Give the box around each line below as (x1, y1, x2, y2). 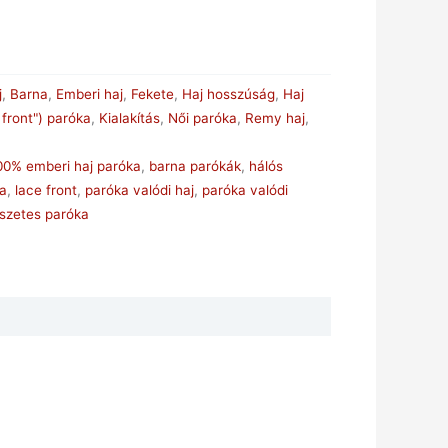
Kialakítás (99, 109, 161, 126)
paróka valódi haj (85, 181, 195, 198)
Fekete (131, 85, 175, 102)
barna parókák (149, 157, 242, 174)
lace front (15, 181, 78, 198)
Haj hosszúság (182, 85, 276, 102)
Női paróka (168, 109, 238, 126)
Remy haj (245, 109, 306, 126)
